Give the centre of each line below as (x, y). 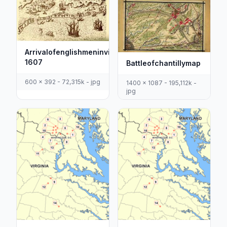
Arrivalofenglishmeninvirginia (78, 52)
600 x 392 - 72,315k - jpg (63, 82)
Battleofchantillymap (163, 63)
